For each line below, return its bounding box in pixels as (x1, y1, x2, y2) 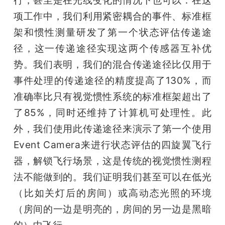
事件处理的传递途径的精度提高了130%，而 (13, 74, 212, 86)
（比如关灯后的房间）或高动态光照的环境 (13, 186, 212, 199)
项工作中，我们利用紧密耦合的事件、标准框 (13, 10, 212, 22)
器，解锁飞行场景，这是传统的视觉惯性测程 (13, 154, 212, 167)
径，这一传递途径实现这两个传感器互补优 (13, 42, 212, 54)
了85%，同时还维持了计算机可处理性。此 (13, 106, 212, 119)
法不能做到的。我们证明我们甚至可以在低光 (13, 170, 212, 183)
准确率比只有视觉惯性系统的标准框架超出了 (13, 90, 212, 102)
